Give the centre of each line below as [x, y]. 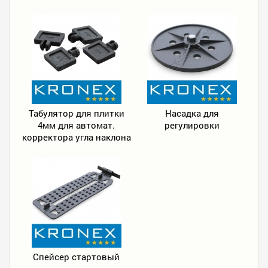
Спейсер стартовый [76, 257]
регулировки [192, 125]
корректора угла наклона [76, 137]
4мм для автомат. [76, 125]
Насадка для [192, 113]
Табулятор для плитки [76, 113]
